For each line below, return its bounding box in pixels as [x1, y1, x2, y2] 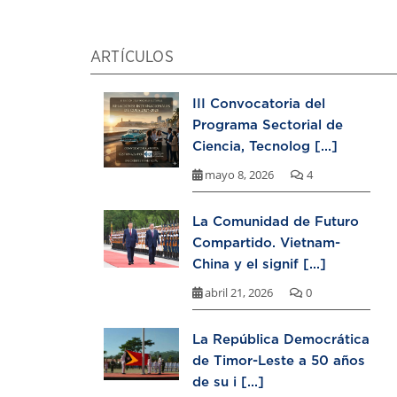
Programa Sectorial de [192, 117, 343, 132]
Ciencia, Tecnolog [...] [192, 138, 338, 153]
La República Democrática [192, 331, 370, 346]
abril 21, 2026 [202, 284, 276, 301]
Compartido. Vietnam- [192, 235, 340, 250]
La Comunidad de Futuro [192, 214, 359, 229]
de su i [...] [192, 374, 264, 389]
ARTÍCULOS [90, 50, 174, 66]
